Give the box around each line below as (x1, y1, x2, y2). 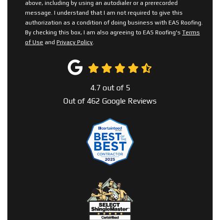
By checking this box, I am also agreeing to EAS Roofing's (25, 29, 182, 36)
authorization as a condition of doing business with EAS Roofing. (25, 19, 203, 27)
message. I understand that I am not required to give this (25, 9, 183, 17)
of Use (25, 39, 43, 46)
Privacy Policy (56, 39, 93, 46)
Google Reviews (100, 96, 157, 106)
